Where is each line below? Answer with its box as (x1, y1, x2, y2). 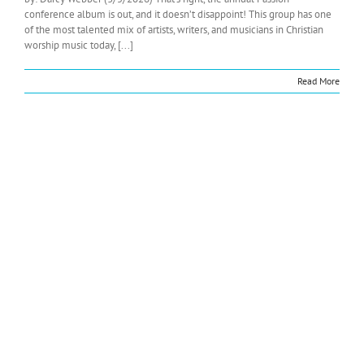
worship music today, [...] (24, 37, 133, 52)
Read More (297, 74, 340, 87)
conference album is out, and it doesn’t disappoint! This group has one (24, 6, 331, 21)
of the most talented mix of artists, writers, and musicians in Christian (24, 22, 323, 37)
